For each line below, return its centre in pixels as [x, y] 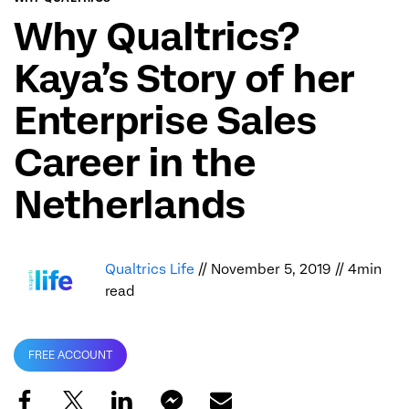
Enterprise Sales [165, 121]
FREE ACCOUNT [70, 356]
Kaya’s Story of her [184, 79]
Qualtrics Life [152, 270]
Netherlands [130, 205]
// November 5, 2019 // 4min [290, 270]
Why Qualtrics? [157, 37]
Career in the [135, 163]
